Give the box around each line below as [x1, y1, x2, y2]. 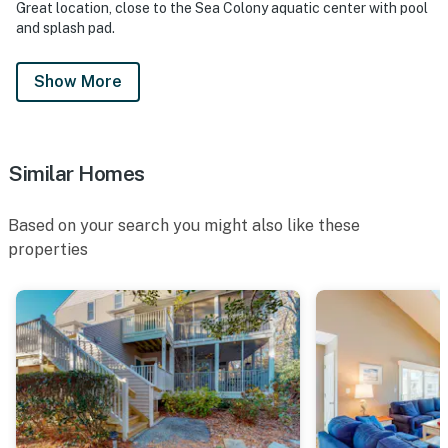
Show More [34, 71, 122, 91]
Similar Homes [8, 160, 145, 186]
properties [8, 239, 88, 259]
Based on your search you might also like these [8, 215, 360, 235]
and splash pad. [16, 19, 115, 36]
